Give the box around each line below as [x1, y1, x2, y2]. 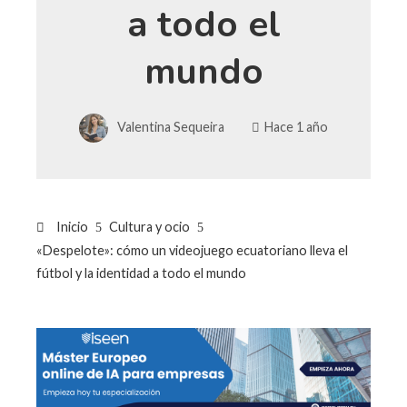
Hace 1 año [264, 118, 328, 134]
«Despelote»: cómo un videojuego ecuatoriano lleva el [36, 242, 348, 258]
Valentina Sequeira [117, 118, 224, 134]
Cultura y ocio [109, 218, 190, 234]
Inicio [54, 218, 88, 234]
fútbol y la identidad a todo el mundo [36, 264, 246, 281]
